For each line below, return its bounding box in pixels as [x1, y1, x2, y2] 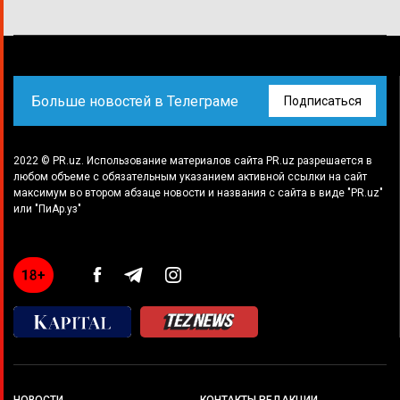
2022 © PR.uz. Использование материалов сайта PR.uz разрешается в [13, 154, 372, 167]
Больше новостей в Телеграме [31, 92, 238, 110]
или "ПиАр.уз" [13, 203, 81, 215]
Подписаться [283, 93, 362, 108]
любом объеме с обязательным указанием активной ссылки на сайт [13, 171, 367, 183]
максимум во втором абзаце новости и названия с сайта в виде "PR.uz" [13, 187, 383, 199]
